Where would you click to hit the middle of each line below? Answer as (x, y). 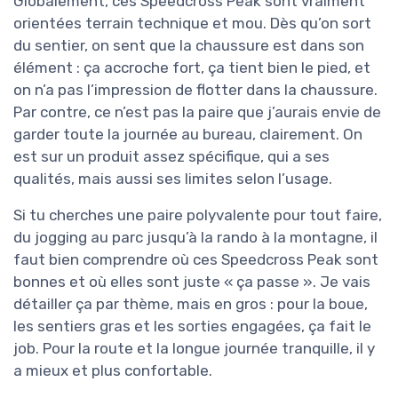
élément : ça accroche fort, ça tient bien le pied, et (192, 68)
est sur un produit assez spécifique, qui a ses (171, 157)
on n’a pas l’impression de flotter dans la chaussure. (195, 90)
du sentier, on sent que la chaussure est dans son (189, 46)
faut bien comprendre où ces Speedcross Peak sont (196, 260)
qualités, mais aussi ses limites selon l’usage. (173, 179)
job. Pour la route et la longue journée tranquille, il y (194, 349)
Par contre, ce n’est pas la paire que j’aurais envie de (197, 112)
